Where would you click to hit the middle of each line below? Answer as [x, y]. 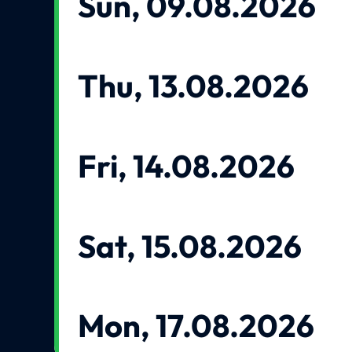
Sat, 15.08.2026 [190, 246]
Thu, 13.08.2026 [194, 86]
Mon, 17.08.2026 [196, 326]
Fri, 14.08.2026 [187, 165]
